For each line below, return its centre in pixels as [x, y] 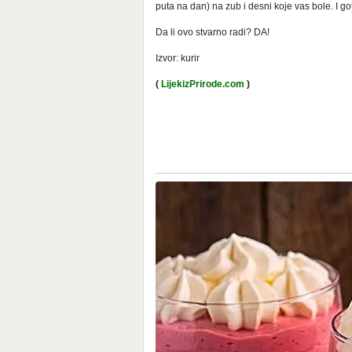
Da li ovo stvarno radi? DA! [213, 32]
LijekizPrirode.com [203, 84]
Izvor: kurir [178, 58]
